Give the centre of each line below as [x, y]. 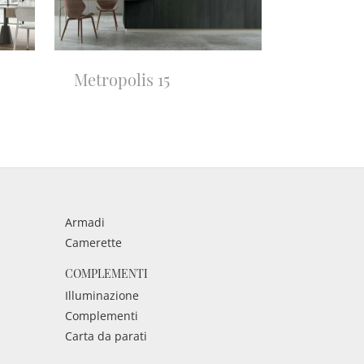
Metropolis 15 [122, 80]
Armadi [85, 223]
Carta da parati [106, 336]
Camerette [94, 243]
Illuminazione [102, 296]
